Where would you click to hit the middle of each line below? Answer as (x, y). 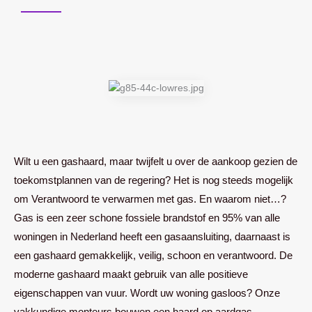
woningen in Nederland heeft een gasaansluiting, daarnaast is (152, 237)
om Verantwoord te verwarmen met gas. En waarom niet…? (150, 199)
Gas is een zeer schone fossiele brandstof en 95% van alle (147, 218)
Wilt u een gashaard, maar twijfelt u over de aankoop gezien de (156, 162)
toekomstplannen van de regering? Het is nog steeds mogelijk (154, 180)
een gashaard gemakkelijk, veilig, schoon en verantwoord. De (153, 256)
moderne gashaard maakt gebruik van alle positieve (131, 274)
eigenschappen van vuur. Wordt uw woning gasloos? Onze (147, 293)
